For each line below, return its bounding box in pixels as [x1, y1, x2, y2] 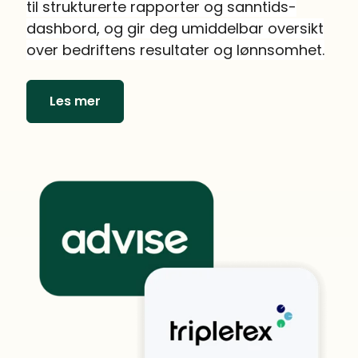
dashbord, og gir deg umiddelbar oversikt [26, 18, 324, 39]
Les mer [49, 92, 101, 111]
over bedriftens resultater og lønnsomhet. [26, 40, 324, 61]
